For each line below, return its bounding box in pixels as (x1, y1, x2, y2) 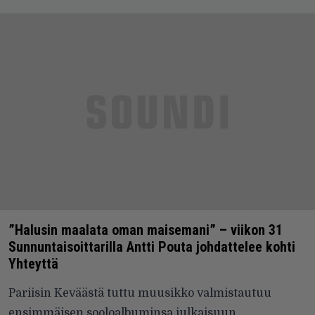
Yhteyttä (8, 255, 58, 273)
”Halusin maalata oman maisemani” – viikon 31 (8, 221, 283, 239)
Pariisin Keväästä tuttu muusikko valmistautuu (8, 287, 271, 300)
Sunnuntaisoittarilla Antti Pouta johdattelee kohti (8, 238, 295, 256)
